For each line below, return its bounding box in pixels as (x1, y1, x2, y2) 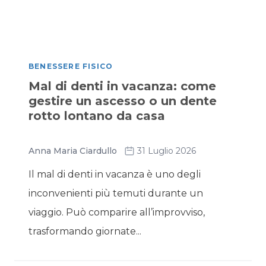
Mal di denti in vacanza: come (28, 79, 216, 93)
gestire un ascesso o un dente (28, 94, 217, 108)
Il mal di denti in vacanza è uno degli (28, 169, 201, 180)
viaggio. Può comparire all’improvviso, (28, 207, 205, 218)
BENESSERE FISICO (28, 62, 113, 71)
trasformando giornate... (28, 226, 141, 237)
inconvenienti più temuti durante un (28, 188, 203, 199)
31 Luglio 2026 (137, 145, 196, 156)
